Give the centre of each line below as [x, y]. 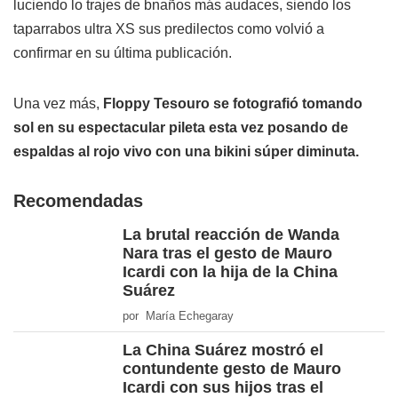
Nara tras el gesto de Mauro [227, 254]
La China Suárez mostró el [223, 350]
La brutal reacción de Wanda [231, 235]
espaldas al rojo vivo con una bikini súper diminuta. [186, 152]
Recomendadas [78, 201]
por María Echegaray [178, 316]
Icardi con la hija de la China [230, 272]
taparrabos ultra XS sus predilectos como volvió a [169, 29]
